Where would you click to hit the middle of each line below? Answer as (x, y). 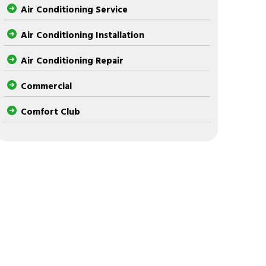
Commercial (47, 85)
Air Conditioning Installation (83, 34)
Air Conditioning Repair (72, 60)
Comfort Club (51, 111)
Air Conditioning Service (75, 9)
